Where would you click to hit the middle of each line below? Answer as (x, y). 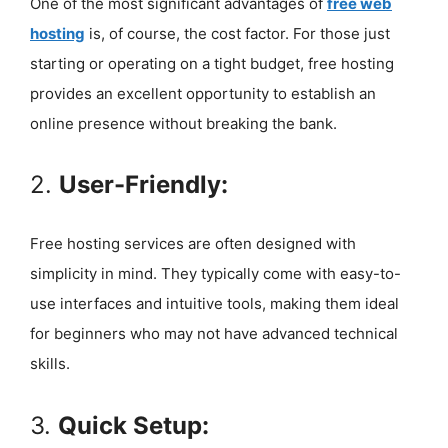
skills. (50, 363)
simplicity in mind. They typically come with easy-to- (215, 273)
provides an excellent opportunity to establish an (203, 93)
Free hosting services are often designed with (193, 243)
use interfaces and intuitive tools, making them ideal (214, 303)
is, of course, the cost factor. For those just (237, 33)
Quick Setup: (133, 425)
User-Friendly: (143, 184)
